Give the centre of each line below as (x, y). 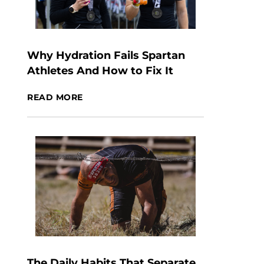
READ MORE (55, 97)
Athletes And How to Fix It (100, 71)
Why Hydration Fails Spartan (106, 55)
